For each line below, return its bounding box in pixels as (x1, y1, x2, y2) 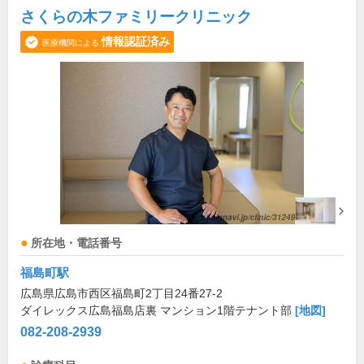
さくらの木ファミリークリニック (20, 8, 252, 25)
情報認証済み (102, 35, 170, 48)
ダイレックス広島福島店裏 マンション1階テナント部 (20, 304, 295, 317)
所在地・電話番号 (31, 237, 122, 249)
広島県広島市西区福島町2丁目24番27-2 (20, 287, 223, 300)
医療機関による (42, 38, 99, 47)
